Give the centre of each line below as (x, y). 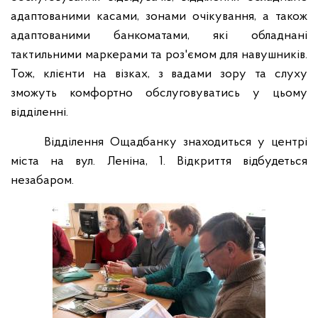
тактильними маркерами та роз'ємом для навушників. (159, 55)
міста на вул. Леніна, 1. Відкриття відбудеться (159, 161)
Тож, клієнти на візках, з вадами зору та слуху (159, 74)
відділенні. (39, 113)
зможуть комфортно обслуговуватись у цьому (159, 93)
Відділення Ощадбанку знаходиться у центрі (176, 142)
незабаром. (42, 181)
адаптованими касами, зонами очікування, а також (159, 17)
